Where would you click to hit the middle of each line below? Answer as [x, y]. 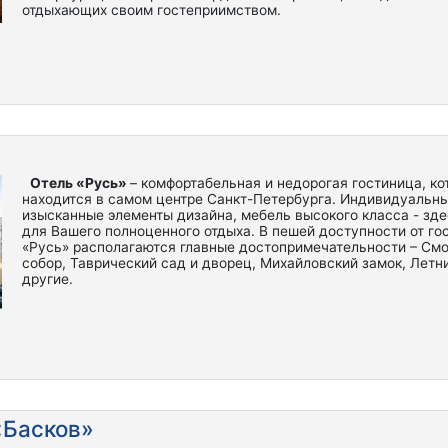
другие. [47, 279]
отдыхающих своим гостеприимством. [151, 10]
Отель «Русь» [80, 183]
